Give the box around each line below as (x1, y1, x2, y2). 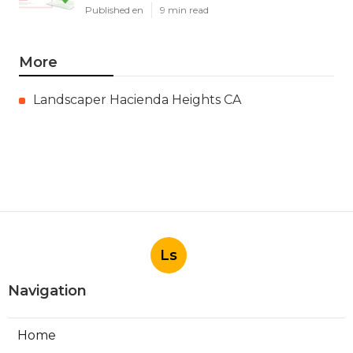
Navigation (8, 282, 87, 300)
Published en (85, 4, 143, 17)
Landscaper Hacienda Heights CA (33, 92, 241, 108)
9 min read (160, 4, 209, 17)
